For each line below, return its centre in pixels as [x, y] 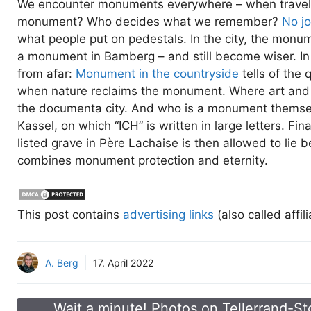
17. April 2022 [123, 262]
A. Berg [62, 262]
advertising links [168, 214]
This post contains [70, 214]
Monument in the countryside [157, 74]
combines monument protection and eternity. [143, 161]
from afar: [47, 74]
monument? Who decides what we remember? [150, 22]
